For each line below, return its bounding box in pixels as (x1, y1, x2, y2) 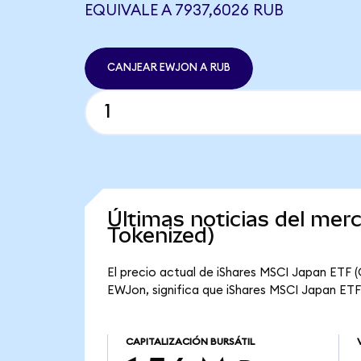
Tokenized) (106, 223, 215, 248)
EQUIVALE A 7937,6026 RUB (84, 2, 284, 19)
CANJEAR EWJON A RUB (106, 62, 230, 74)
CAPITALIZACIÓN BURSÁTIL (125, 337, 255, 347)
